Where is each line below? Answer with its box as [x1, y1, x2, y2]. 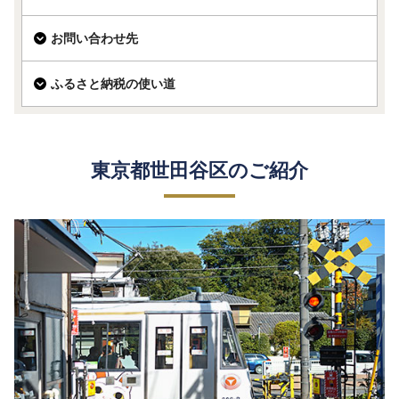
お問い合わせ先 [51, 30, 138, 45]
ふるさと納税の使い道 [51, 76, 175, 91]
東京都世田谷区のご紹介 [91, 159, 308, 182]
